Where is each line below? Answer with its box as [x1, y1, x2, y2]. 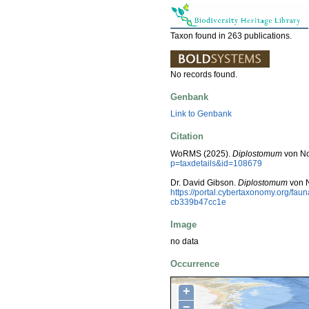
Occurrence [170, 259, 219, 270]
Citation [170, 131, 203, 142]
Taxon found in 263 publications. [170, 30, 292, 41]
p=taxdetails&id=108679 [170, 158, 262, 168]
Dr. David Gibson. [170, 177, 238, 188]
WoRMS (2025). [170, 148, 232, 159]
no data [170, 237, 199, 247]
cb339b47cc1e [170, 197, 226, 207]
